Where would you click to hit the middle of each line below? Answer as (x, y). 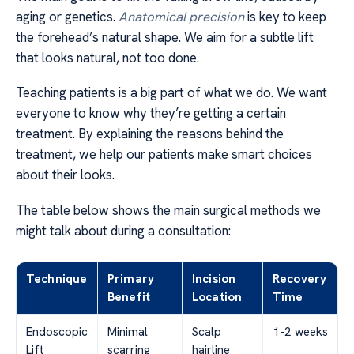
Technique (57, 279)
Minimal (128, 331)
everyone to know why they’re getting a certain (151, 113)
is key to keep (285, 16)
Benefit (129, 297)
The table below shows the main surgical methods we (168, 210)
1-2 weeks (300, 331)
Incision (214, 279)
